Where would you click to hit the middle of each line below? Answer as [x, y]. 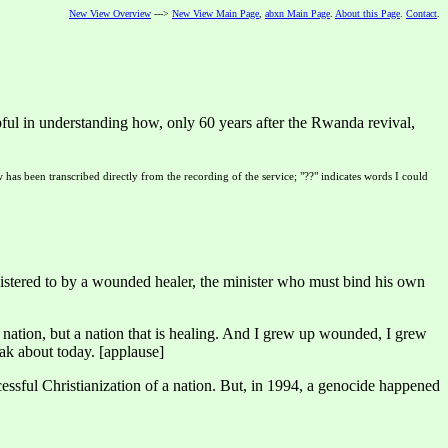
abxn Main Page [297, 13]
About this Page [367, 13]
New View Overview [110, 13]
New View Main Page [215, 13]
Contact [421, 13]
